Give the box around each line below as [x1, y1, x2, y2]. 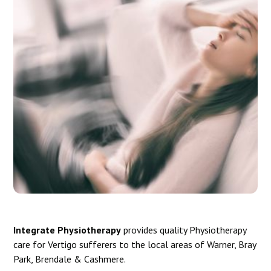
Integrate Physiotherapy [13, 224, 122, 236]
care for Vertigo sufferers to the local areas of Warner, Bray [13, 238, 256, 250]
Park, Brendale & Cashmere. [13, 253, 126, 265]
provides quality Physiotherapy [121, 224, 247, 236]
